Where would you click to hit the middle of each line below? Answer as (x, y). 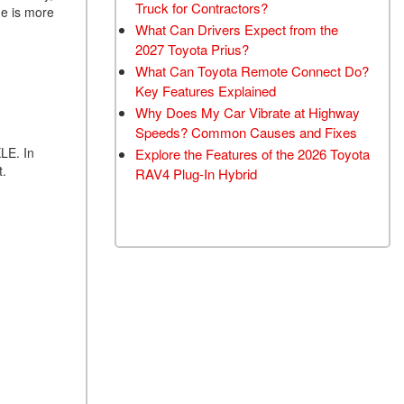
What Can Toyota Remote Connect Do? (252, 71)
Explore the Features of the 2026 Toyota (252, 154)
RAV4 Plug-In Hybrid (196, 174)
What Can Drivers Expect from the (237, 29)
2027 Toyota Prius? (192, 49)
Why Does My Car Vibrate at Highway (248, 112)
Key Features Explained (206, 91)
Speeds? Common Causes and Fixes (246, 132)
